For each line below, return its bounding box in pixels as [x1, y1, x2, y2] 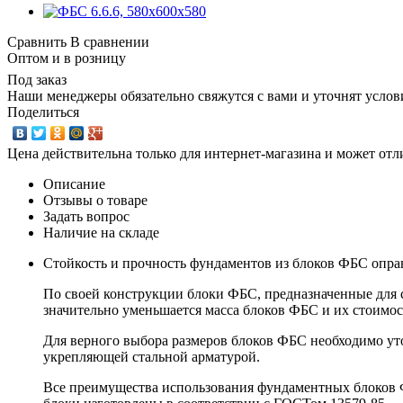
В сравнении [70, 33, 149, 49]
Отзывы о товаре [43, 192, 148, 208]
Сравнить [7, 33, 67, 49]
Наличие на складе [43, 224, 159, 240]
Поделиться [7, 103, 79, 120]
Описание [43, 175, 105, 192]
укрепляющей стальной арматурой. [43, 348, 260, 364]
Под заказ [7, 71, 67, 87]
